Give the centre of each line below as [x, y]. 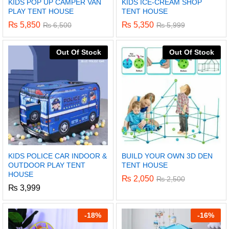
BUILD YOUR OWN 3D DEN [167, 156]
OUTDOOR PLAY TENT [47, 165]
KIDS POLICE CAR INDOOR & [58, 156]
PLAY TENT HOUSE [41, 11]
